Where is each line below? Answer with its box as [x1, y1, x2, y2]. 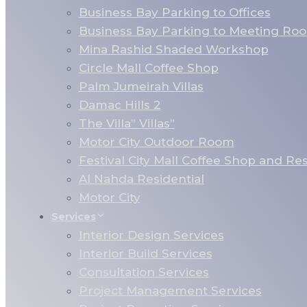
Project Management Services [78, 284, 262, 297]
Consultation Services [78, 265, 209, 279]
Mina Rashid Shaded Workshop [78, 42, 269, 56]
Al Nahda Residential [78, 172, 204, 186]
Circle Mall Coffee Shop [78, 61, 219, 75]
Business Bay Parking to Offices [78, 5, 271, 19]
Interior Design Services [78, 228, 224, 242]
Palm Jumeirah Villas [78, 79, 204, 93]
